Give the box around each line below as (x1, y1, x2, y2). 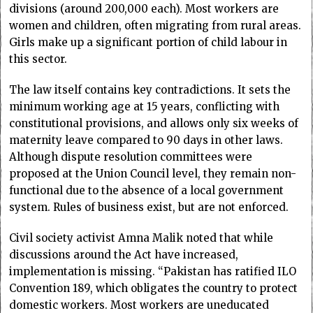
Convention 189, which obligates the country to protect (9, 281, 298, 295)
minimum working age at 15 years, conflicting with (9, 99, 280, 113)
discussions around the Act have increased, (9, 247, 239, 261)
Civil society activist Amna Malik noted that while (9, 231, 274, 245)
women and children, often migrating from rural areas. (9, 18, 302, 32)
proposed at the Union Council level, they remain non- (9, 166, 297, 180)
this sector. (9, 52, 68, 66)
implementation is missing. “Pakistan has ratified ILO (9, 264, 297, 278)
